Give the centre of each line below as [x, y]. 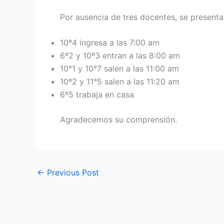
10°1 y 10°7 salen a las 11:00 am [119, 69]
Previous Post [72, 173]
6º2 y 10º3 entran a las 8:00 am [120, 56]
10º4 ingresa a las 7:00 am [110, 43]
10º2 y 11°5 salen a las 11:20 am [120, 82]
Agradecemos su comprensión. [118, 120]
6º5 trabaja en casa [97, 95]
